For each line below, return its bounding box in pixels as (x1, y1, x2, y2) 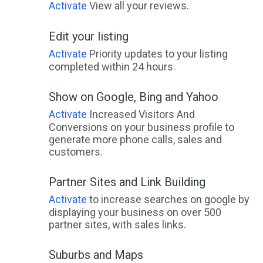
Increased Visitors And (86, 108, 195, 120)
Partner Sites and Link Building (48, 175, 205, 189)
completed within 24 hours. (48, 60, 176, 73)
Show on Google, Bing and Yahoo (48, 90, 218, 104)
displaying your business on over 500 (48, 206, 221, 218)
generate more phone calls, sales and (48, 133, 222, 146)
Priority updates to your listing (86, 48, 228, 60)
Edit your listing (48, 29, 129, 43)
